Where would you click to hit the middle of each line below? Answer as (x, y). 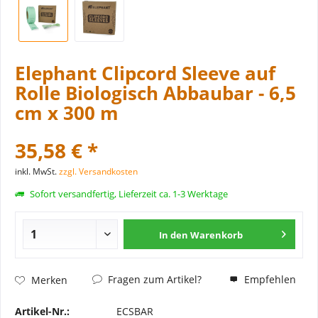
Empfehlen (269, 279)
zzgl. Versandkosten (98, 171)
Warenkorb (217, 235)
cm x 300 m (67, 113)
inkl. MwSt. (37, 171)
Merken (49, 280)
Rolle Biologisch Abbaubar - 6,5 (155, 93)
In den (174, 235)
